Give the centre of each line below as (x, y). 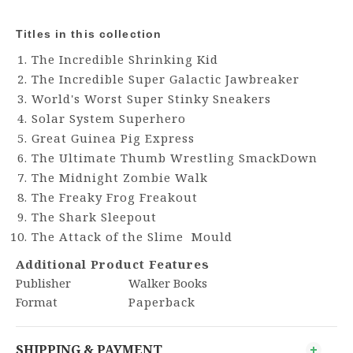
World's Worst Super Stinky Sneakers (151, 99)
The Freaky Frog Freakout (115, 197)
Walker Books (168, 282)
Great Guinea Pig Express (113, 138)
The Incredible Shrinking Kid (125, 59)
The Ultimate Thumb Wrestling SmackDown (175, 158)
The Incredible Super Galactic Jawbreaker (165, 79)
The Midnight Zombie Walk (120, 178)
